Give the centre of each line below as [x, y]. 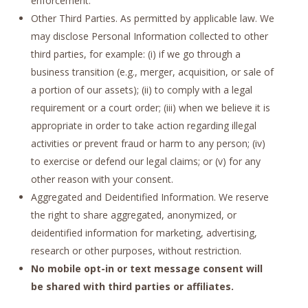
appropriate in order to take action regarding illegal [143, 125]
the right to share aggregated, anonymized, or [133, 214]
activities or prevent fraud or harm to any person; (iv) [148, 143]
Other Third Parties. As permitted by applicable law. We [152, 18]
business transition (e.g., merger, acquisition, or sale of [152, 71]
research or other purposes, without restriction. [136, 250]
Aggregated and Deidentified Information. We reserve [150, 197]
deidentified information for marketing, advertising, [144, 232]
